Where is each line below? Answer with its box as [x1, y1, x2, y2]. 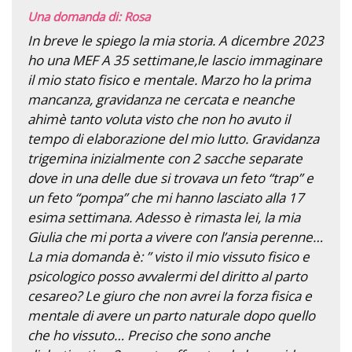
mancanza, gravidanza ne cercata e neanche [27, 90, 295, 108]
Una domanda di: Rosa [27, 8, 150, 24]
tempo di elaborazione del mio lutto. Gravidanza [27, 129, 319, 148]
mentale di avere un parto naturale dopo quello [27, 306, 315, 324]
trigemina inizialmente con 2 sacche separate [27, 148, 302, 167]
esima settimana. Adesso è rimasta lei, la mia [27, 207, 300, 226]
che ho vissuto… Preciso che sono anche [27, 325, 270, 344]
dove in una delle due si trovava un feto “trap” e [27, 168, 313, 187]
